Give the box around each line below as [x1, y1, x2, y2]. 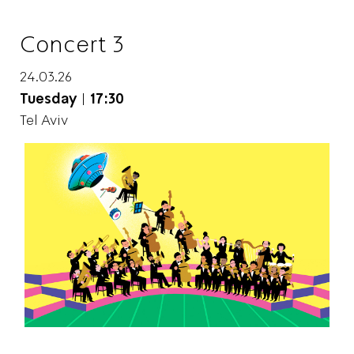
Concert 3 [20, 29, 124, 58]
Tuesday [20, 89, 77, 107]
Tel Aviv [20, 111, 68, 129]
